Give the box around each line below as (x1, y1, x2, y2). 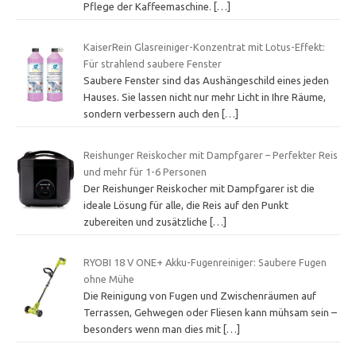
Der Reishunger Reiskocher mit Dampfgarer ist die (83, 182, 315, 194)
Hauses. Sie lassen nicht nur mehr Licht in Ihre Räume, (83, 91, 326, 103)
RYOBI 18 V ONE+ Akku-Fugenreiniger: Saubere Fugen (83, 257, 327, 269)
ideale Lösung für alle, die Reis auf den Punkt (83, 199, 288, 211)
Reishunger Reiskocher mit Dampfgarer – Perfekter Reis (83, 149, 338, 161)
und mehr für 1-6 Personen (83, 165, 207, 177)
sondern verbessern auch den (83, 108, 222, 120)
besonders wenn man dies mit (83, 323, 223, 335)
